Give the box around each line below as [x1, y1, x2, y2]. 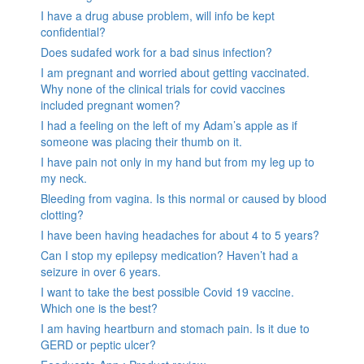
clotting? [41, 206, 84, 223]
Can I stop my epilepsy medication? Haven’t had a [41, 246, 298, 263]
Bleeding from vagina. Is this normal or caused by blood [41, 189, 327, 206]
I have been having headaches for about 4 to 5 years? [41, 226, 319, 243]
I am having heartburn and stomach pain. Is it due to [41, 319, 310, 336]
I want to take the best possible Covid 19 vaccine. [41, 283, 294, 300]
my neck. [41, 169, 87, 186]
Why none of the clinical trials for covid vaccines [41, 80, 285, 97]
